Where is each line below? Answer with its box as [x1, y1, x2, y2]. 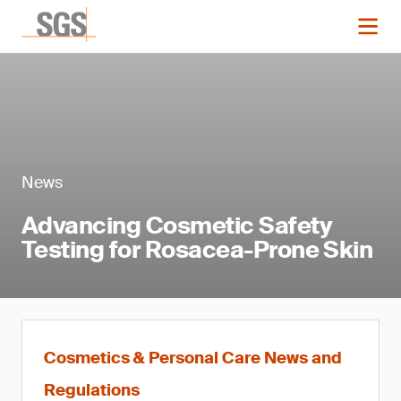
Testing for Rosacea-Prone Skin [21, 235, 373, 265]
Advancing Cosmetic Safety [21, 210, 333, 241]
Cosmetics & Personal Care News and [44, 347, 342, 369]
